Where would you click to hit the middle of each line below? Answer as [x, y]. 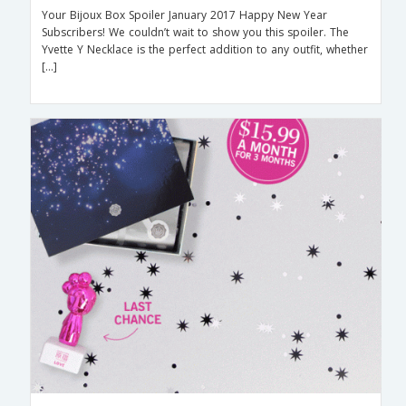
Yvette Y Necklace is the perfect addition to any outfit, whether [204, 50]
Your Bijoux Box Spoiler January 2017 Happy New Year [184, 15]
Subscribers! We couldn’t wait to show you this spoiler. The [195, 33]
